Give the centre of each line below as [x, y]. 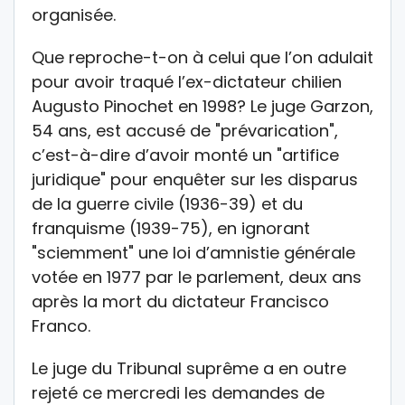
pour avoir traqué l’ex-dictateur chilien [187, 82]
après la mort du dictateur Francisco [180, 302]
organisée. [74, 15]
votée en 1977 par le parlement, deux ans [197, 278]
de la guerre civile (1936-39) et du [167, 204]
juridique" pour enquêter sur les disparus [195, 180]
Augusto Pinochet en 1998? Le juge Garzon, [202, 107]
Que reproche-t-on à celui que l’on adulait [202, 58]
